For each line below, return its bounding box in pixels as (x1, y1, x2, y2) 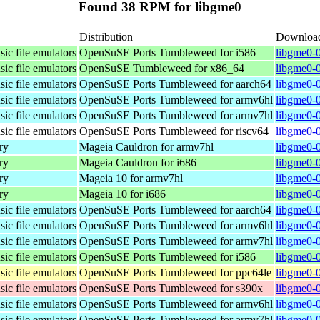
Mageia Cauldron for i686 (79, 156, 196, 169)
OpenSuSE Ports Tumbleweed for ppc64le (79, 266, 271, 279)
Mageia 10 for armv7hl (79, 171, 183, 184)
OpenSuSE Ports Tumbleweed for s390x (79, 281, 263, 294)
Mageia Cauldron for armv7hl (79, 140, 214, 153)
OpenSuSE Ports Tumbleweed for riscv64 (79, 124, 269, 137)
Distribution (79, 30, 133, 43)
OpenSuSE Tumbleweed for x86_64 (79, 61, 244, 74)
